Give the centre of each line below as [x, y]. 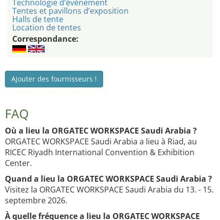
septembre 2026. [36, 201]
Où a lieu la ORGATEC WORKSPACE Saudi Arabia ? [101, 131]
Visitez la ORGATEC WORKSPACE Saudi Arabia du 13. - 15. [109, 190]
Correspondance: [45, 39]
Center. [18, 163]
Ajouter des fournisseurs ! [54, 79]
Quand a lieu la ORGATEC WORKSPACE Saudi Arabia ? [109, 179]
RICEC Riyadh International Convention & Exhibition [100, 152]
